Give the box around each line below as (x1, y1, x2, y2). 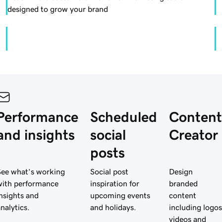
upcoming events (90, 191, 150, 199)
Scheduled (90, 110, 157, 124)
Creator (169, 127, 218, 142)
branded (169, 179, 198, 187)
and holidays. (90, 203, 136, 211)
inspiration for (90, 179, 139, 187)
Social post (90, 167, 128, 175)
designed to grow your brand (7, 4, 108, 13)
